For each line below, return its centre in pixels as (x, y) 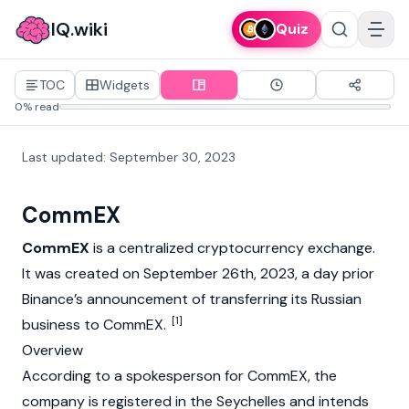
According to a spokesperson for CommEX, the (179, 376)
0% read (37, 107)
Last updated (63, 157)
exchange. (340, 248)
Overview (52, 350)
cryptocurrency (251, 248)
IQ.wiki (79, 29)
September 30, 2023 (173, 157)
